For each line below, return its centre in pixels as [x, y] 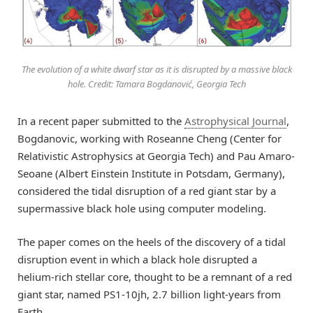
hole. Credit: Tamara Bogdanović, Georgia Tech [156, 84]
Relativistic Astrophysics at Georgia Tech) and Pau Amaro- [156, 156]
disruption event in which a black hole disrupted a [137, 260]
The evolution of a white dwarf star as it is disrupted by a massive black [156, 70]
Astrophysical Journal [235, 121]
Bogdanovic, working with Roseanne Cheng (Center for [150, 139]
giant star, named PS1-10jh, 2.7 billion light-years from [149, 294]
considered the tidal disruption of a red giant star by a [147, 191]
